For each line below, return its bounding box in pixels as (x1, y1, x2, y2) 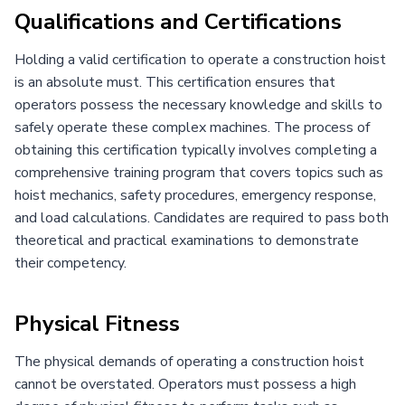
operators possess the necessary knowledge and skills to (14, 94, 382, 115)
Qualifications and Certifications (14, 6, 342, 36)
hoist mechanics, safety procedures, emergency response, (14, 184, 376, 205)
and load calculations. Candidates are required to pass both (14, 207, 389, 228)
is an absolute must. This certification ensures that (14, 71, 335, 92)
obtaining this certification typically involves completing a (14, 139, 377, 160)
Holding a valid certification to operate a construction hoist (14, 49, 386, 70)
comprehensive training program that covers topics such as (14, 162, 383, 183)
